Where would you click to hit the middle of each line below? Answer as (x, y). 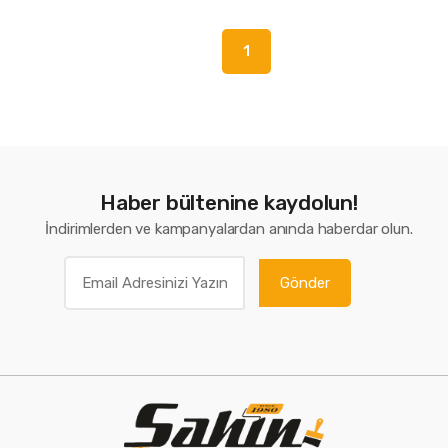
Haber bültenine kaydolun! (229, 202)
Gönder (304, 283)
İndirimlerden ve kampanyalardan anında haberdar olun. (229, 229)
